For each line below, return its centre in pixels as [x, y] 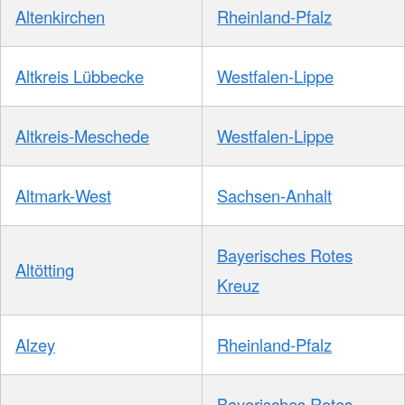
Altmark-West [63, 195]
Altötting [45, 269]
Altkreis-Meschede [82, 135]
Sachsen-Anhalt [274, 195]
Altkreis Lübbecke [80, 75]
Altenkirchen [60, 16]
